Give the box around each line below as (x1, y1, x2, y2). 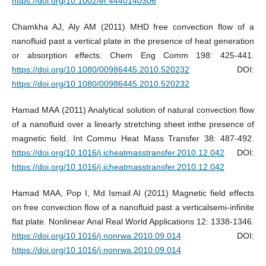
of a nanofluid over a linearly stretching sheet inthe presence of (11, 119, 255, 129)
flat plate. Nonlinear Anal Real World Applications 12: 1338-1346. (11, 217, 255, 227)
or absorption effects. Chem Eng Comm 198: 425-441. (11, 50, 255, 61)
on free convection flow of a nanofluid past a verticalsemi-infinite (11, 202, 255, 213)
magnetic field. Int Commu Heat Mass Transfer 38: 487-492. (11, 134, 255, 144)
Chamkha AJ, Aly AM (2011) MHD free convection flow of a (11, 22, 255, 32)
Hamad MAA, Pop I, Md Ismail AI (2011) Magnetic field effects (11, 188, 255, 198)
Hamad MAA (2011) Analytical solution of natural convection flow (11, 105, 255, 115)
